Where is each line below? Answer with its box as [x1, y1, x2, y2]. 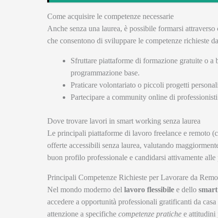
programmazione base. [71, 68, 140, 77]
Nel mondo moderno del [47, 185, 124, 194]
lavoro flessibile [124, 185, 174, 194]
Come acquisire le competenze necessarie [47, 12, 174, 20]
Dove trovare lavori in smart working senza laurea [47, 116, 200, 125]
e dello [174, 185, 199, 194]
